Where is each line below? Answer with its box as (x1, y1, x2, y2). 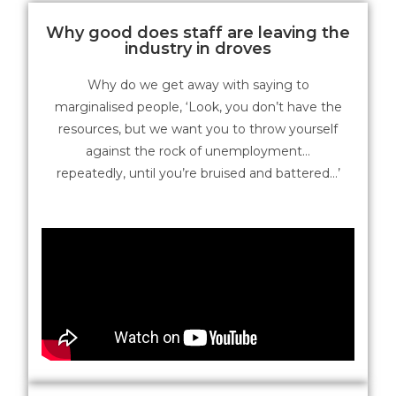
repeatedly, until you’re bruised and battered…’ (56, 164, 340, 181)
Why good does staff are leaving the (46, 22, 350, 42)
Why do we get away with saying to (87, 76, 309, 93)
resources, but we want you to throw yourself (58, 120, 338, 137)
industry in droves (125, 38, 271, 58)
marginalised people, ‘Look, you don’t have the (54, 98, 342, 115)
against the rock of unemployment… (86, 142, 310, 159)
